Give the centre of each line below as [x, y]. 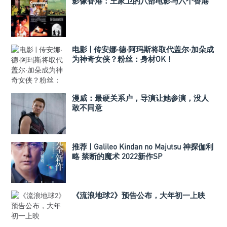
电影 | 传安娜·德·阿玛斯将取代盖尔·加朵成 [143, 49]
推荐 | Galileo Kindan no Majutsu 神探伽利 [143, 147]
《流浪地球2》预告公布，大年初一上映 [139, 195]
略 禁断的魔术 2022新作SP [117, 156]
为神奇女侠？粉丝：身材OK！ [123, 59]
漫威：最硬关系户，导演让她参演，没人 [140, 98]
